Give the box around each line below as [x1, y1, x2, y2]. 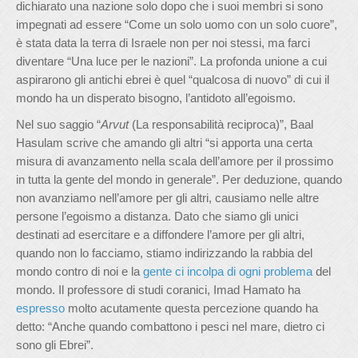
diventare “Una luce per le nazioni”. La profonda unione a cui [16, 54, 327, 68]
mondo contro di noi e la [16, 265, 143, 278]
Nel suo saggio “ [16, 117, 101, 131]
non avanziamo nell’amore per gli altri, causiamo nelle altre [16, 191, 319, 205]
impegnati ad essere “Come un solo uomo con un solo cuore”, [16, 18, 337, 31]
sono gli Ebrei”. [16, 338, 93, 352]
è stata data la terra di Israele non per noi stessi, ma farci [16, 36, 310, 50]
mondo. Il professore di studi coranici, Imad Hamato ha [16, 283, 300, 296]
